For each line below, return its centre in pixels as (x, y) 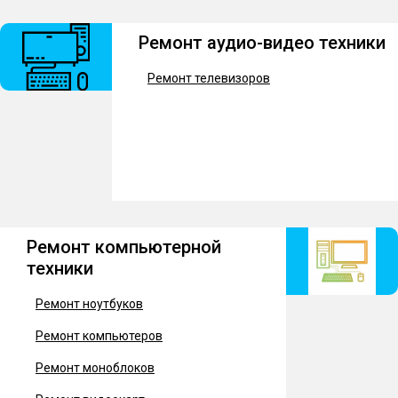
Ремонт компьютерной (124, 247)
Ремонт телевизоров (208, 78)
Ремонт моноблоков (95, 368)
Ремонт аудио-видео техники (262, 43)
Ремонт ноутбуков (89, 304)
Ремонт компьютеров (99, 336)
